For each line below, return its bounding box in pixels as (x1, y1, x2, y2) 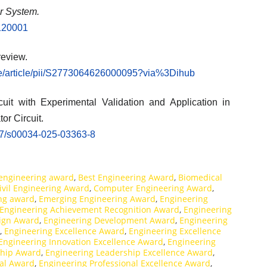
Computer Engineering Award (94, 182, 212, 194)
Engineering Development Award (44, 215, 175, 226)
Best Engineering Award (78, 172, 174, 184)
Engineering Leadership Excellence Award (45, 247, 213, 259)
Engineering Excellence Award (4, 225, 125, 237)
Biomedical (178, 172, 222, 184)
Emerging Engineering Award (39, 193, 156, 205)
